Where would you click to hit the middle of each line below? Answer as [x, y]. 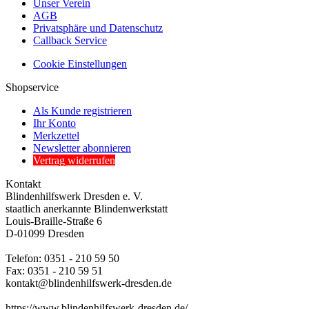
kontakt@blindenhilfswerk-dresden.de [89, 283]
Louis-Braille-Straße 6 [54, 221]
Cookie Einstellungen [80, 63]
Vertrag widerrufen [74, 160]
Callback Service [70, 40]
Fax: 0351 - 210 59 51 [54, 270]
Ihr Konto [54, 123]
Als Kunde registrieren [82, 110]
